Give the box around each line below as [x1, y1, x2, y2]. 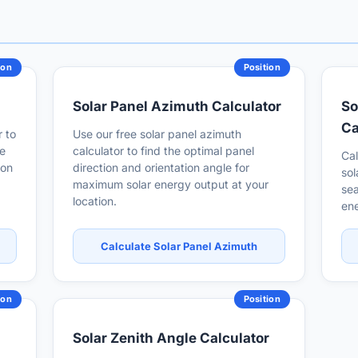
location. [73, 194, 117, 208]
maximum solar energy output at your [73, 177, 268, 191]
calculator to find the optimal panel [73, 144, 254, 157]
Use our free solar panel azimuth [73, 127, 241, 141]
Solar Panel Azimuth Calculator [73, 98, 281, 114]
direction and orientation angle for [73, 161, 249, 174]
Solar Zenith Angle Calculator [73, 330, 269, 346]
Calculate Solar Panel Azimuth [101, 240, 257, 253]
